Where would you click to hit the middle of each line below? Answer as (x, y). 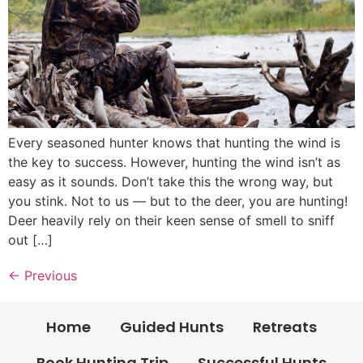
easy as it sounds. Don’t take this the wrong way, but (171, 181)
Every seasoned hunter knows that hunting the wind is (174, 142)
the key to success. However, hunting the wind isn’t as (174, 162)
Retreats (285, 327)
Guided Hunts (172, 327)
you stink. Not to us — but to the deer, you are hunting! (178, 201)
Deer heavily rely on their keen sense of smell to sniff (171, 220)
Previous (49, 275)
